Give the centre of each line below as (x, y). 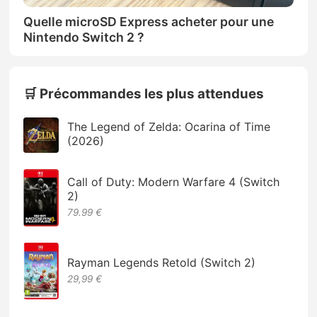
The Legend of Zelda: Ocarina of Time (169, 127)
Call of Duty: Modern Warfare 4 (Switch (174, 182)
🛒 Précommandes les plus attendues (144, 94)
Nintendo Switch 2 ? (84, 38)
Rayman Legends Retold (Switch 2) (162, 263)
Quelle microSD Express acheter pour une (149, 22)
